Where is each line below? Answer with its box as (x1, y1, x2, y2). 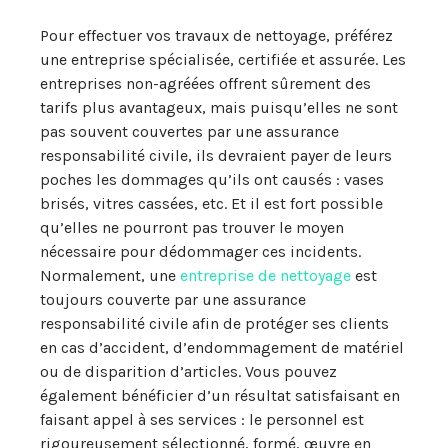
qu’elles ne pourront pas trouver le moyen (40, 218, 344, 237)
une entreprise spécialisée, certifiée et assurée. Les (40, 50, 406, 69)
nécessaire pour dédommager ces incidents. (40, 242, 361, 261)
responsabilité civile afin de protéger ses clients (40, 314, 389, 333)
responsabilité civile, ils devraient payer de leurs (40, 146, 392, 165)
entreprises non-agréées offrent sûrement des (40, 74, 371, 93)
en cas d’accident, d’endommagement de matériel (40, 338, 404, 357)
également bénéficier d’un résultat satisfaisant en (40, 386, 400, 405)
